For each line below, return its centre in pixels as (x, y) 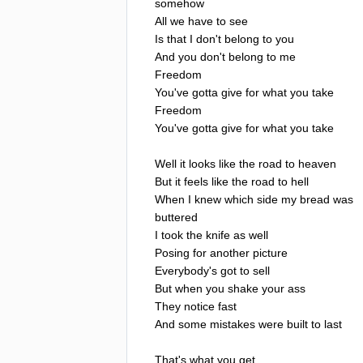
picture (270, 252)
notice (199, 306)
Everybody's (186, 270)
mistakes (233, 324)
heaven (317, 163)
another (230, 252)
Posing (172, 252)
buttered (176, 217)
